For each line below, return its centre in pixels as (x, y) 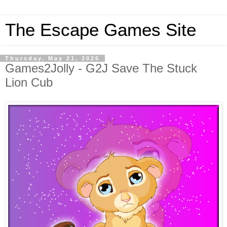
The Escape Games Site (101, 30)
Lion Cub (29, 82)
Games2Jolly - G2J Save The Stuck (101, 68)
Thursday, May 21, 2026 (52, 58)
